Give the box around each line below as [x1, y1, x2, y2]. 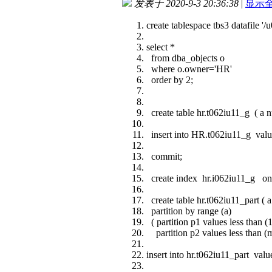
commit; [146, 151, 182, 161]
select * [146, 41, 175, 52]
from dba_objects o [146, 52, 225, 63]
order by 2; [146, 74, 193, 85]
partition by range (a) [146, 205, 231, 216]
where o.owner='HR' [146, 63, 237, 74]
